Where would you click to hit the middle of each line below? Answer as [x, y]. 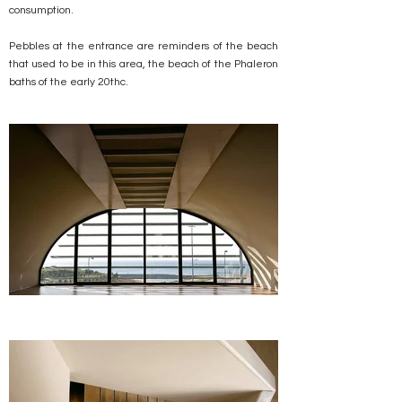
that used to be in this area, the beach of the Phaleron [144, 64]
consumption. [41, 10]
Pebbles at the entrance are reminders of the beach [144, 46]
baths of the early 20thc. [69, 82]
